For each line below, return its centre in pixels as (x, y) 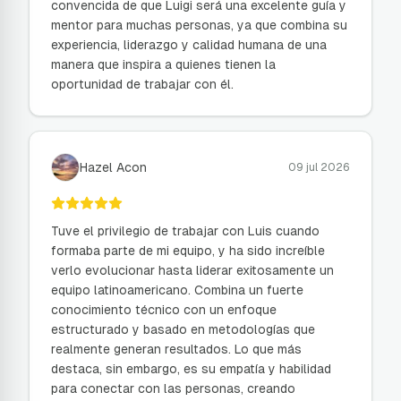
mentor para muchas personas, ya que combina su (199, 25)
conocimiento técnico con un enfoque (164, 310)
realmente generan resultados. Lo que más (176, 349)
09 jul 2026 (319, 167)
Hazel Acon (113, 167)
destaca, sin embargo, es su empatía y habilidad (191, 369)
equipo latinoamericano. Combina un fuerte (177, 290)
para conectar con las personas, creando (173, 388)
